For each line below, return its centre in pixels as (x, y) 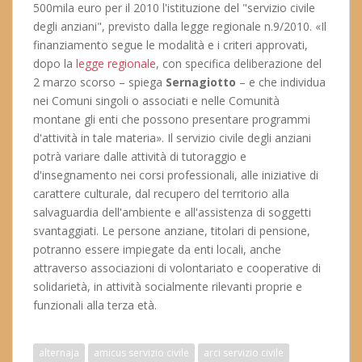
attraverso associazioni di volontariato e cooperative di (177, 268)
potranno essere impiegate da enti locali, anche (157, 249)
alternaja (59, 353)
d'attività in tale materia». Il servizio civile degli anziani (172, 138)
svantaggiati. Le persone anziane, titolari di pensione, (172, 231)
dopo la (55, 63)
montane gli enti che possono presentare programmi (172, 119)
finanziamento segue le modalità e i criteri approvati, (170, 45)
